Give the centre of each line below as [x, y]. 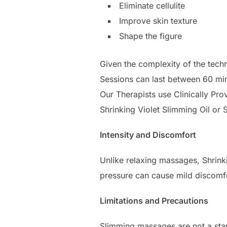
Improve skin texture [158, 21]
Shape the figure [150, 36]
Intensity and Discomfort [148, 135]
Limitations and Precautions [154, 201]
